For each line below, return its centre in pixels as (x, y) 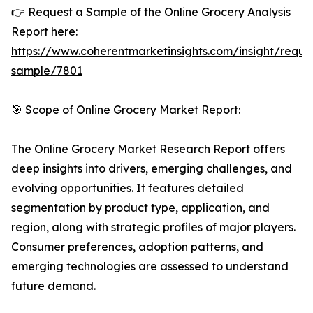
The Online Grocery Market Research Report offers (148, 149)
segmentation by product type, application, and (140, 208)
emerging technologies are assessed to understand (150, 267)
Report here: (44, 32)
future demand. (53, 286)
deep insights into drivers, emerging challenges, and (152, 169)
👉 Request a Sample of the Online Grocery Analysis (151, 12)
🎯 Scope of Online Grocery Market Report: (126, 110)
